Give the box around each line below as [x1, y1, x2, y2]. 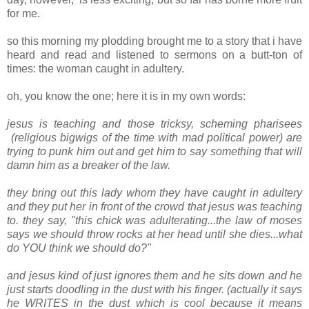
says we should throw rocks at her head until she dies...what [7, 228, 302, 241]
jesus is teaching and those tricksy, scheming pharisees [7, 118, 302, 130]
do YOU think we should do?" [7, 242, 151, 255]
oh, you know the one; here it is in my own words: [7, 90, 248, 103]
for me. [7, 8, 40, 20]
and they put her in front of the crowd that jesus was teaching [7, 201, 302, 213]
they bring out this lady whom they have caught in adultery [7, 187, 302, 199]
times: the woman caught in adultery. [7, 63, 184, 75]
